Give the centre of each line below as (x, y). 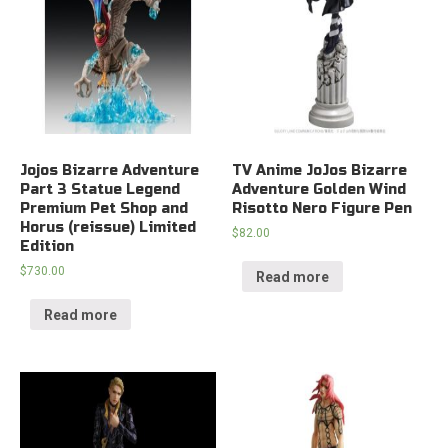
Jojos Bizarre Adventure (109, 170)
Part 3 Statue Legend (100, 189)
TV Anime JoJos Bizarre (320, 170)
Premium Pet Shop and (104, 208)
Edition (47, 246)
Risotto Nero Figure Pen (322, 208)
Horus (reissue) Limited (108, 227)
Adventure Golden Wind (319, 189)
